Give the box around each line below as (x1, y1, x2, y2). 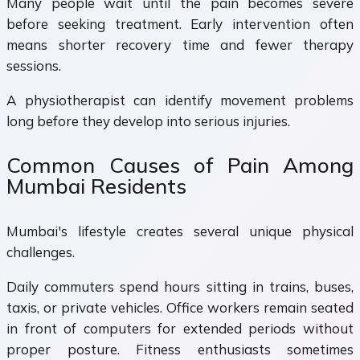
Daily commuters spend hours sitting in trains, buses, (6, 277, 354, 295)
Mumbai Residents (6, 173, 186, 200)
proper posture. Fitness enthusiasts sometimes (6, 340, 354, 358)
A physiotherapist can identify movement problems (6, 91, 354, 108)
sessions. (6, 56, 61, 74)
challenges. (6, 243, 75, 260)
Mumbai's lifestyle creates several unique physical (6, 222, 354, 239)
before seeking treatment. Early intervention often (6, 14, 354, 32)
